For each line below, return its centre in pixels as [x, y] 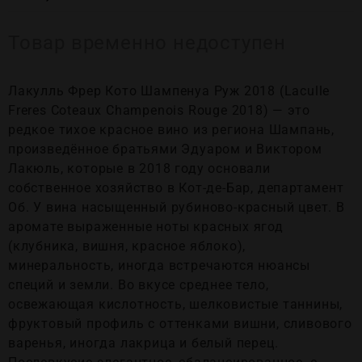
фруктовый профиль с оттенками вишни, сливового [180, 324]
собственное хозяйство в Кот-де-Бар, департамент [176, 188]
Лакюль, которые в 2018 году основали [139, 168]
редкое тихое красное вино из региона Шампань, [171, 130]
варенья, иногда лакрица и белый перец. [143, 343]
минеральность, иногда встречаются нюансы [159, 265]
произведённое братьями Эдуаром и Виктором [165, 149]
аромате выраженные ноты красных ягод [146, 227]
